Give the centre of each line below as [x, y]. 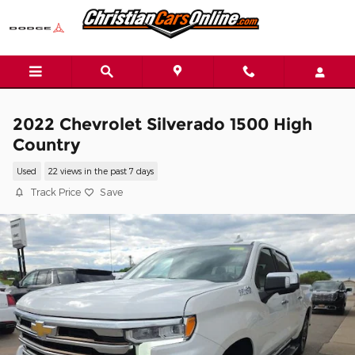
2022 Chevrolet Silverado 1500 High [162, 124]
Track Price [55, 192]
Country [46, 145]
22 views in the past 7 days [101, 171]
